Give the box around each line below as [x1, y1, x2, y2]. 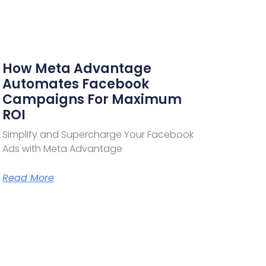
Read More [2, 170, 55, 185]
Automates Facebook [2, 74, 150, 93]
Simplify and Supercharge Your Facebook [2, 127, 194, 141]
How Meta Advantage [2, 59, 152, 78]
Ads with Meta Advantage [2, 141, 123, 156]
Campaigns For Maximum [2, 90, 182, 109]
